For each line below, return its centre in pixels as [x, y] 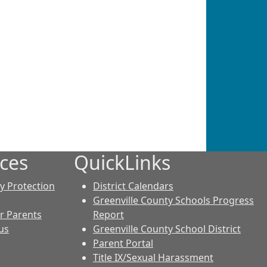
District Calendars [133, 186]
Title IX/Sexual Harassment [153, 257]
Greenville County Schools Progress [173, 200]
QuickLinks [122, 162]
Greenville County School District [167, 229]
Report [108, 215]
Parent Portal [123, 243]
